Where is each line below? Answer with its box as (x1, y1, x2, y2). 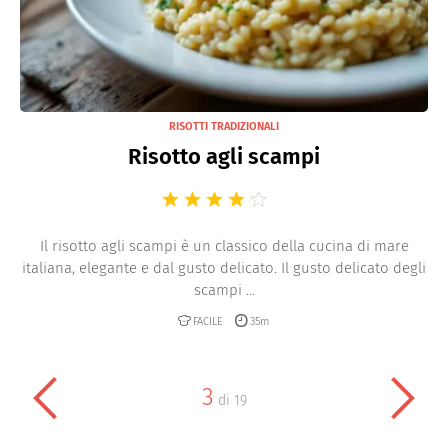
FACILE (192, 314, 223, 328)
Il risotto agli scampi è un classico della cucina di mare (39, 237, 409, 255)
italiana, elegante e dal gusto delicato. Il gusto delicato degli (22, 259, 426, 277)
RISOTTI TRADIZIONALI (169, 120, 279, 133)
